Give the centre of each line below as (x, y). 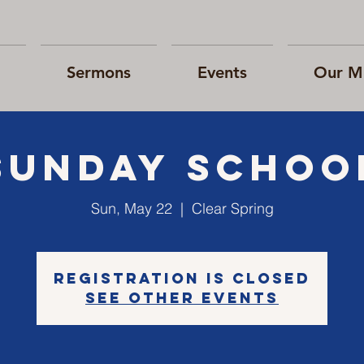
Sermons (99, 72)
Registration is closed (182, 278)
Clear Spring (232, 208)
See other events (182, 298)
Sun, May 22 (131, 208)
